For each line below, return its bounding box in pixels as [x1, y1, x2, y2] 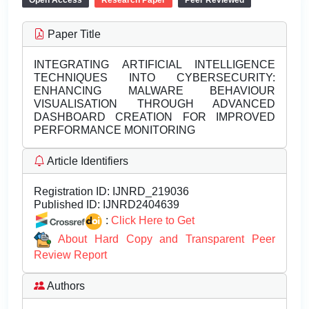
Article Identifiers [45, 155, 128, 167]
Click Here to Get [111, 214, 195, 226]
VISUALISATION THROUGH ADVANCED [34, 98, 275, 110]
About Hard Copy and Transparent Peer [57, 232, 276, 245]
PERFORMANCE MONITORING [34, 124, 195, 136]
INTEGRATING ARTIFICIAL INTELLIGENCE [34, 59, 275, 70]
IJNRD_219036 [110, 186, 189, 197]
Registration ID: [34, 186, 110, 197]
